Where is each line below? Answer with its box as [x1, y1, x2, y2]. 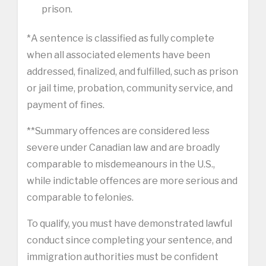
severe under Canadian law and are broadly [27, 141, 220, 153]
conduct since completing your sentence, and [27, 234, 232, 246]
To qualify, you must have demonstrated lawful [27, 217, 232, 229]
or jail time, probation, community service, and [27, 82, 233, 94]
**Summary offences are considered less [27, 125, 210, 137]
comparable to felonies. [27, 191, 134, 203]
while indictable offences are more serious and [27, 175, 237, 186]
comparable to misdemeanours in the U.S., [27, 158, 215, 170]
